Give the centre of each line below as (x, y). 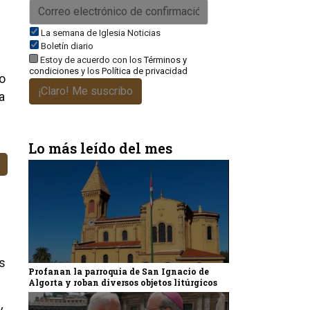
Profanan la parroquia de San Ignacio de (119, 272)
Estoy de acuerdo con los (91, 60)
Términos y (165, 60)
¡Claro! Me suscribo (85, 91)
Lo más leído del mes (100, 148)
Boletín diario (67, 46)
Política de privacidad (145, 71)
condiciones (54, 71)
